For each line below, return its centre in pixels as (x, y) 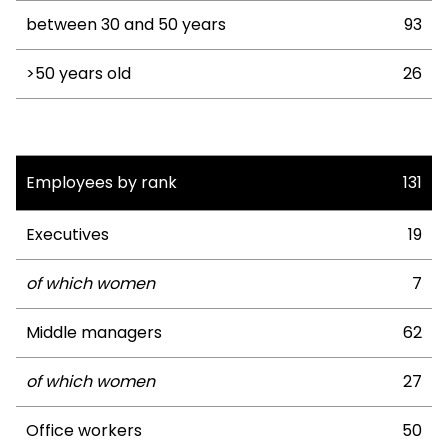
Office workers (84, 430)
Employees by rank (101, 182)
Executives (67, 234)
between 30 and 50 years (126, 24)
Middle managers (94, 332)
